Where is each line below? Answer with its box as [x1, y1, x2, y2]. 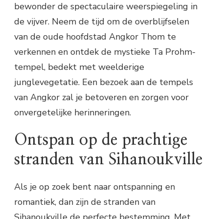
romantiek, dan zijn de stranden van [14, 196, 155, 208]
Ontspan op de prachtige [14, 132, 187, 148]
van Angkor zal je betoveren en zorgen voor [14, 91, 189, 103]
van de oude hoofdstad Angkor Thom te [14, 30, 176, 43]
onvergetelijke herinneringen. [14, 106, 131, 118]
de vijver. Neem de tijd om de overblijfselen [14, 15, 189, 27]
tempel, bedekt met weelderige [14, 61, 144, 73]
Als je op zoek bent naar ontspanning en [14, 181, 175, 193]
